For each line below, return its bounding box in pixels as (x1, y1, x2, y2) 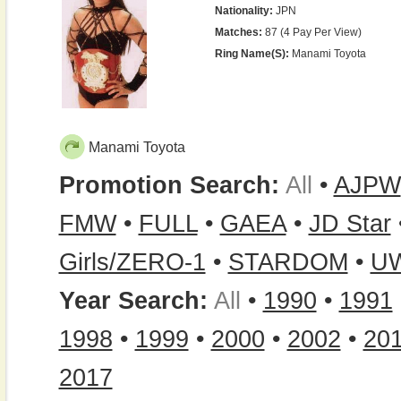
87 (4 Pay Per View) (261, 26, 362, 38)
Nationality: (214, 4, 273, 17)
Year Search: (58, 287, 208, 314)
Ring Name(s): (214, 47, 289, 60)
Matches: (214, 26, 262, 38)
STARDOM (227, 249, 348, 276)
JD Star (308, 210, 391, 237)
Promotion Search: (58, 172, 279, 199)
